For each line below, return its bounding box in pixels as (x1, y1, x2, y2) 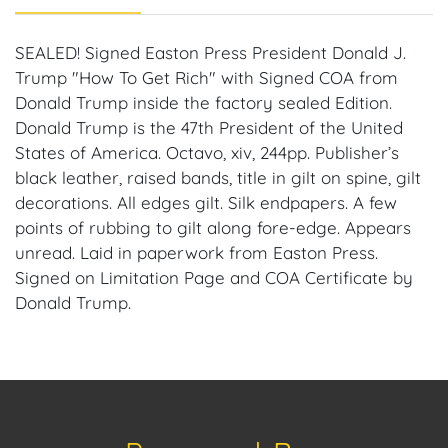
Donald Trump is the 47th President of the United (15, 117, 403, 138)
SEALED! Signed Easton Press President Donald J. (15, 42, 406, 63)
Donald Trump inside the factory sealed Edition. (15, 92, 392, 113)
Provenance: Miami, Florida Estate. (15, 342, 287, 363)
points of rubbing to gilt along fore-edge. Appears (15, 217, 411, 238)
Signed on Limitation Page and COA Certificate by (15, 267, 413, 288)
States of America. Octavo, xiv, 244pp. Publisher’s (15, 142, 399, 163)
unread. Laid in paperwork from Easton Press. (15, 242, 378, 263)
